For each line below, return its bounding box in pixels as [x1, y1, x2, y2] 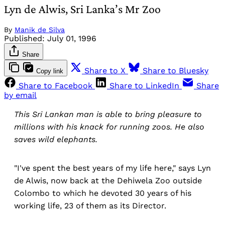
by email [4, 90, 37, 100]
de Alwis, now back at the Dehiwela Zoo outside [14, 176, 202, 186]
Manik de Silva [15, 26, 65, 34]
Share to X [84, 66, 126, 76]
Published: [4, 34, 45, 44]
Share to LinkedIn [109, 81, 179, 91]
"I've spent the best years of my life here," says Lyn [14, 163, 211, 173]
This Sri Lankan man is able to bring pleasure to [14, 109, 202, 120]
